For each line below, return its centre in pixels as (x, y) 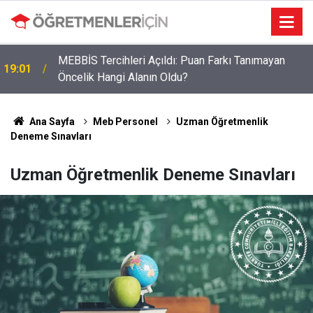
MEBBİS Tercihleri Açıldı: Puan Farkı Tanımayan (172, 60)
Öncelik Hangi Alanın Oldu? (123, 77)
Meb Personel (125, 122)
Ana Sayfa (51, 122)
